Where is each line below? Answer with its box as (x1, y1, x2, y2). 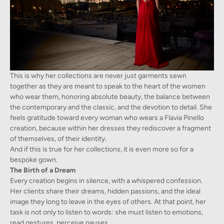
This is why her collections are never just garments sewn (10, 71, 186, 80)
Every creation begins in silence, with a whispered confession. (10, 176, 202, 185)
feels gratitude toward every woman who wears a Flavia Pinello (10, 113, 204, 122)
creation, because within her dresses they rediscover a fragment (10, 123, 211, 132)
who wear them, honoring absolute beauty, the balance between (10, 92, 210, 101)
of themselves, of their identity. (10, 134, 106, 143)
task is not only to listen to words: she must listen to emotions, (10, 207, 203, 216)
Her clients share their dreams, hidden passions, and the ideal (10, 186, 200, 195)
